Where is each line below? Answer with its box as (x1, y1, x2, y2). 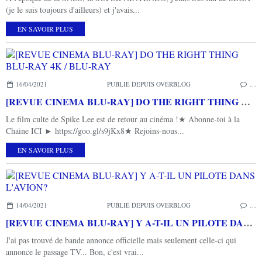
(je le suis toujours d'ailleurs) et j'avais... (6, 4, 140, 15)
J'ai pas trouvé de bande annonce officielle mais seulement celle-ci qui (6, 234, 236, 246)
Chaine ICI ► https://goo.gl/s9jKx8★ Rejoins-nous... (6, 125, 184, 136)
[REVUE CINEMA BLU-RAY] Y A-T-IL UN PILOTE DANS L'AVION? (243, 215, 253, 229)
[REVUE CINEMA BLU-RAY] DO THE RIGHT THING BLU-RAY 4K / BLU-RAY (241, 94, 250, 108)
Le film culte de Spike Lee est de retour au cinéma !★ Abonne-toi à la (6, 113, 240, 125)
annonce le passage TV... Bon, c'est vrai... (6, 246, 144, 257)
